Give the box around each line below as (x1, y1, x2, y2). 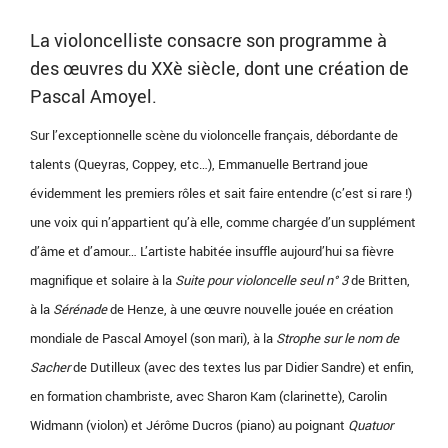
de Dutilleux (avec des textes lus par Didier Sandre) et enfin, (70, 358, 414, 376)
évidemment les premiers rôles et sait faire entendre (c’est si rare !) (30, 184, 412, 202)
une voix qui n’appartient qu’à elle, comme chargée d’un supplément (30, 213, 416, 231)
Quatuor (348, 416, 393, 434)
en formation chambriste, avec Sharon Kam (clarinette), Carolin (30, 387, 387, 405)
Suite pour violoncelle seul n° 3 (175, 271, 348, 289)
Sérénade (53, 300, 107, 318)
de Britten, (348, 271, 410, 289)
